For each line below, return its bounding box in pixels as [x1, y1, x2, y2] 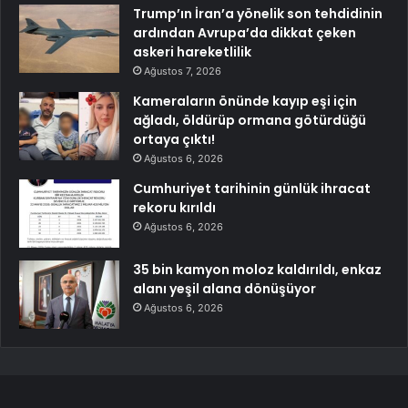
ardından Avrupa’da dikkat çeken [133, 24, 356, 42]
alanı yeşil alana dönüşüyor [133, 280, 316, 298]
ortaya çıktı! [133, 130, 215, 148]
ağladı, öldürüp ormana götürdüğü [133, 111, 366, 129]
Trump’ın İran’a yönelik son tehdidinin [133, 5, 382, 23]
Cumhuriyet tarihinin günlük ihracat [133, 179, 371, 198]
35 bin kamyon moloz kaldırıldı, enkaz [133, 260, 382, 279]
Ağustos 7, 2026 [144, 65, 221, 77]
